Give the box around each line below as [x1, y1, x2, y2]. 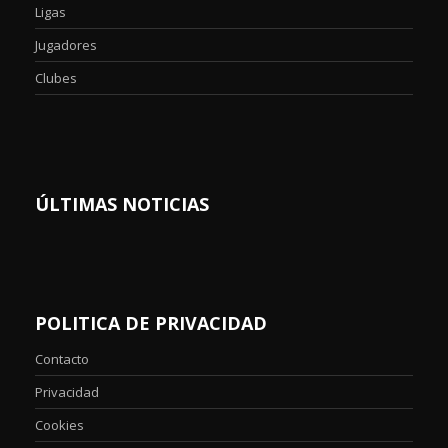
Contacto [35, 349, 89, 368]
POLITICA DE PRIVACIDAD [35, 310, 267, 335]
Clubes [35, 68, 77, 87]
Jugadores [35, 35, 97, 54]
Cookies [35, 415, 84, 434]
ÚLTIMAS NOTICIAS [35, 191, 209, 216]
